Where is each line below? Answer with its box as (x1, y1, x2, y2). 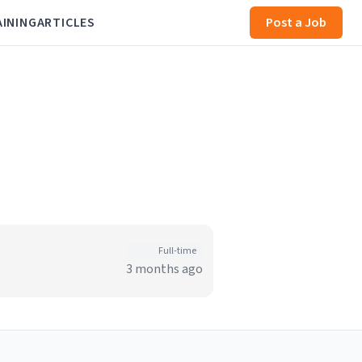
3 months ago (126, 260, 203, 278)
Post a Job (266, 14, 326, 32)
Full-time (158, 244, 196, 258)
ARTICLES (36, 14, 95, 32)
